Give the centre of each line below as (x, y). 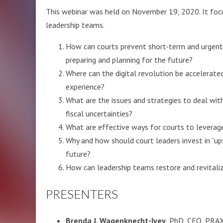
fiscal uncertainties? (99, 113)
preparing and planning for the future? (129, 60)
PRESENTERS (82, 194)
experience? (85, 87)
